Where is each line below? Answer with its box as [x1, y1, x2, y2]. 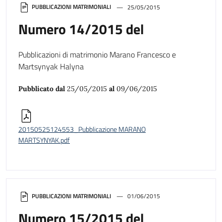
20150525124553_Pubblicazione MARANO [18, 124, 146, 135]
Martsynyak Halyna [18, 60, 84, 73]
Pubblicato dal [18, 84, 67, 94]
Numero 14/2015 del [18, 18, 144, 40]
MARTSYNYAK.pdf [18, 135, 70, 146]
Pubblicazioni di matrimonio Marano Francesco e [18, 49, 176, 61]
